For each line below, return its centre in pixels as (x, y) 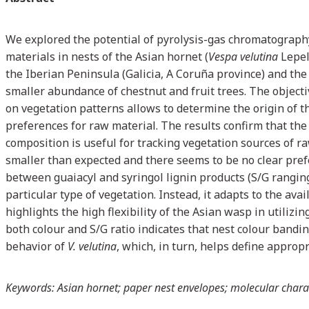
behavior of (37, 246)
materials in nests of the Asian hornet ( (107, 56)
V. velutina (92, 246)
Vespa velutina (243, 56)
